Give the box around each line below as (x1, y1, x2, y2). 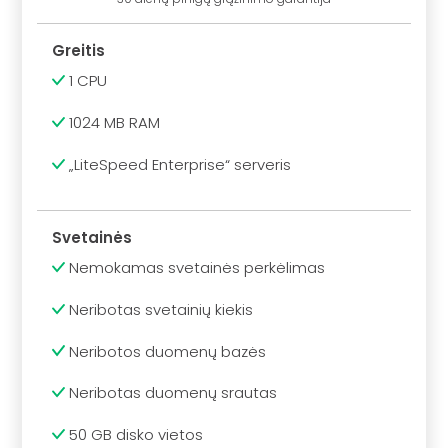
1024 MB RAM (65, 112, 161, 134)
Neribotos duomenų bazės (65, 340, 267, 362)
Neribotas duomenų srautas (65, 382, 278, 404)
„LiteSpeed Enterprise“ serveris (65, 153, 292, 175)
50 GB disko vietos (65, 424, 204, 446)
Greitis (52, 39, 106, 61)
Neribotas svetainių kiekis (65, 298, 254, 320)
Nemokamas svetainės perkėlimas (65, 257, 326, 279)
